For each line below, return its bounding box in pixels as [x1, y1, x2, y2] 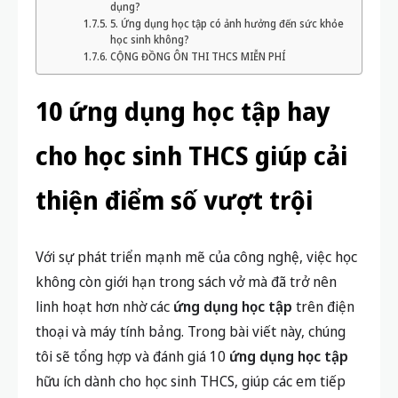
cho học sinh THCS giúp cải [36, 139, 347, 172]
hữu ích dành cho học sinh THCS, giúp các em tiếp [36, 371, 346, 391]
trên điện [292, 297, 354, 316]
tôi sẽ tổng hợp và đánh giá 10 [36, 346, 229, 366]
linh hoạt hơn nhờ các [36, 297, 173, 316]
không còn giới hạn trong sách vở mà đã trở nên [36, 272, 337, 291]
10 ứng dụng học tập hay [36, 94, 330, 128]
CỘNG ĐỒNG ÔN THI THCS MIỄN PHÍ [109, 50, 285, 63]
